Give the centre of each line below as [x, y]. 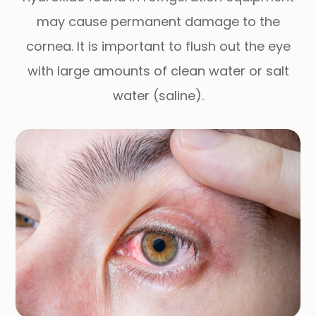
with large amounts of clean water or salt [158, 71]
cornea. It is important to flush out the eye [158, 46]
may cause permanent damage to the [158, 21]
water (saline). [158, 95]
